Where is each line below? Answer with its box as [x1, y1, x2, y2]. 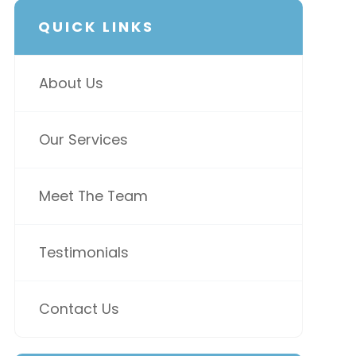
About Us [38, 72, 103, 93]
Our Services [38, 129, 128, 149]
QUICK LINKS [37, 16, 154, 37]
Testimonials [38, 242, 129, 262]
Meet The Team [38, 185, 148, 206]
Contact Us [38, 298, 119, 319]
